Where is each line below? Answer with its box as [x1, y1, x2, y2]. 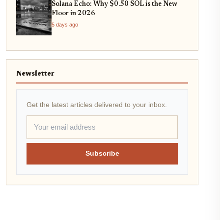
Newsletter [16, 70, 55, 78]
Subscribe [85, 149, 119, 157]
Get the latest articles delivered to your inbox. [27, 100, 167, 109]
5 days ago [52, 21, 78, 27]
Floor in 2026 [52, 10, 95, 17]
